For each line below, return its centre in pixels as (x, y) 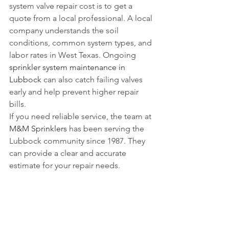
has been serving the (107, 129)
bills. (18, 104)
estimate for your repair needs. (66, 165)
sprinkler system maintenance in (68, 67)
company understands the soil (65, 30)
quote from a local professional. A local (82, 18)
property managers (44, 202)
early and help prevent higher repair (75, 92)
